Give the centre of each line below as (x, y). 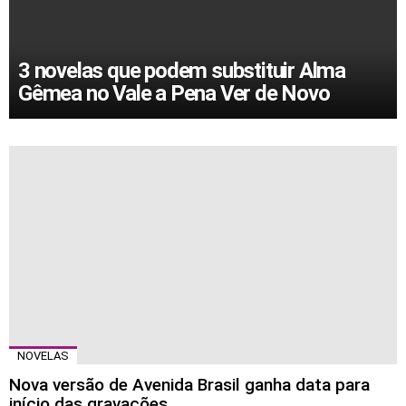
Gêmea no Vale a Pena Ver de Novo (174, 93)
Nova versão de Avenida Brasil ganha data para (189, 385)
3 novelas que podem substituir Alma (182, 71)
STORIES (42, 173)
